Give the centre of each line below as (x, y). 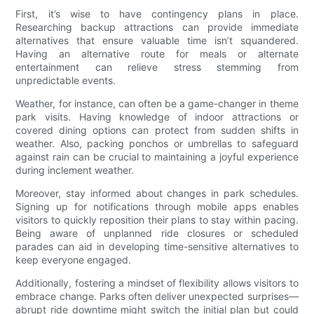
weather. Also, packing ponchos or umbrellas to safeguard (157, 144)
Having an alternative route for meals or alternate (157, 54)
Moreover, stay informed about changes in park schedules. (157, 193)
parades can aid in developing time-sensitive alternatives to (157, 247)
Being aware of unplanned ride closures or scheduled (157, 233)
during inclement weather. (75, 170)
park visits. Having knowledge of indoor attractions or (157, 117)
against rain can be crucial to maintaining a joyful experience (157, 157)
